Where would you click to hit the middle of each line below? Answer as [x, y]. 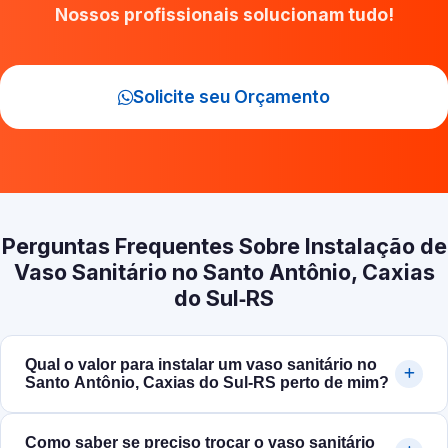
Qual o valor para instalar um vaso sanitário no [201, 365]
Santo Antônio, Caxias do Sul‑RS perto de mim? [207, 383]
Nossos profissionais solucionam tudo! [224, 15]
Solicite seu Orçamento [231, 97]
